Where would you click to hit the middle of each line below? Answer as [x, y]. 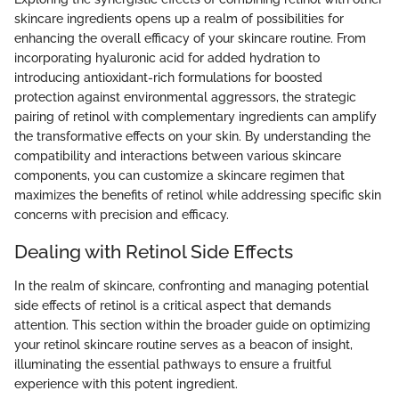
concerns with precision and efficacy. [122, 215]
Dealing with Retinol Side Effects [154, 252]
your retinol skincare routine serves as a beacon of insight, [183, 344]
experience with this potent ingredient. [126, 383]
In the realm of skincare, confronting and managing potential [191, 285]
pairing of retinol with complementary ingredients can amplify [195, 117]
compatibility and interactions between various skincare [178, 156]
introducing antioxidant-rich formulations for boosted [168, 77]
